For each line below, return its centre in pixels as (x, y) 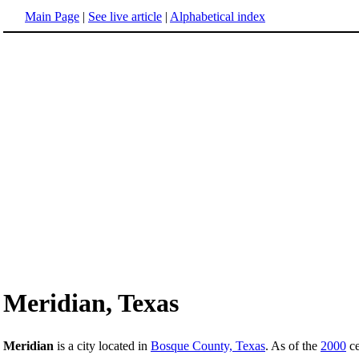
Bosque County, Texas (208, 346)
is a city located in (102, 346)
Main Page (52, 16)
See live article (125, 16)
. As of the (293, 346)
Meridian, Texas (91, 303)
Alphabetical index (218, 16)
